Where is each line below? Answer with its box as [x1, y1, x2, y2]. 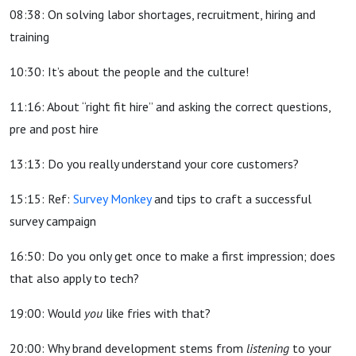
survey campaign [10, 213, 96, 229]
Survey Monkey [73, 191, 151, 207]
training [10, 29, 49, 44]
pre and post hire [10, 121, 99, 137]
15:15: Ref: [10, 191, 73, 207]
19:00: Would [10, 305, 84, 321]
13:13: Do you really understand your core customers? [10, 156, 299, 172]
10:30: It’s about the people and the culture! [10, 64, 249, 79]
